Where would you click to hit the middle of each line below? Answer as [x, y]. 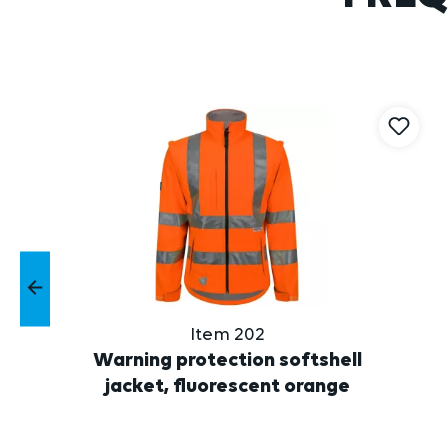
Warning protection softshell [227, 361]
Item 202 [227, 335]
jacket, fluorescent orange [227, 387]
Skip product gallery [97, 80]
